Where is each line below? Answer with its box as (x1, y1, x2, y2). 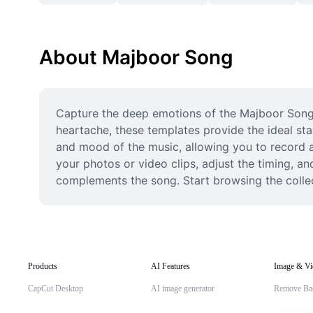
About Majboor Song (39, 45, 233, 69)
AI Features (151, 261, 190, 271)
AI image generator (151, 284, 214, 293)
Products (28, 261, 57, 271)
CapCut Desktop (28, 284, 83, 293)
